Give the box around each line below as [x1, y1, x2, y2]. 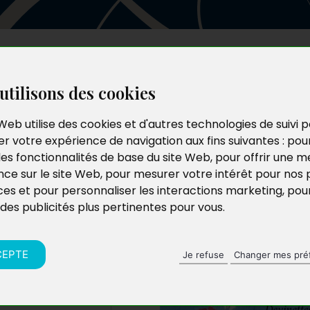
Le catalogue [127, 60, 201, 76]
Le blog [201, 60, 244, 76]
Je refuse [183, 248, 224, 260]
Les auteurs [60, 60, 127, 76]
